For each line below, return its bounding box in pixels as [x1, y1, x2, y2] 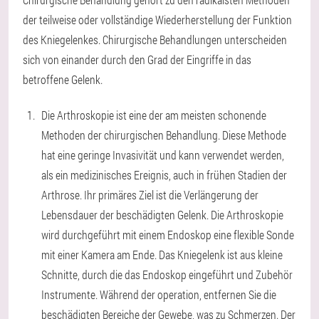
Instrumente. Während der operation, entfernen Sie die [41, 287, 276, 302]
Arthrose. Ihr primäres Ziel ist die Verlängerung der [41, 187, 258, 202]
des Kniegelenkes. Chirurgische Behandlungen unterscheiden [23, 32, 287, 47]
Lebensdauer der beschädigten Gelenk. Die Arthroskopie [41, 207, 283, 222]
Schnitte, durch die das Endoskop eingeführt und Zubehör [41, 267, 293, 282]
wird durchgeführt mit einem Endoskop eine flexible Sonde [41, 227, 294, 242]
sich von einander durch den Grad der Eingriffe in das [23, 52, 251, 67]
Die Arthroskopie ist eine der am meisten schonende [41, 108, 266, 122]
